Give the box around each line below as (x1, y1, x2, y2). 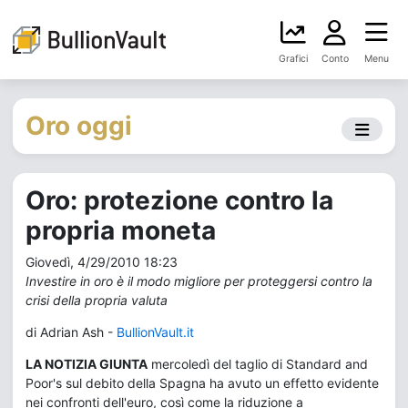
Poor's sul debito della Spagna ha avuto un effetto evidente (25, 375, 379, 391)
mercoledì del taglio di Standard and (148, 356, 368, 372)
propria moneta (25, 215, 216, 246)
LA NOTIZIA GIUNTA (25, 356, 148, 372)
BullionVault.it (117, 324, 194, 340)
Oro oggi (25, 110, 132, 141)
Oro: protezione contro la (25, 185, 333, 216)
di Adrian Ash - (25, 324, 117, 340)
